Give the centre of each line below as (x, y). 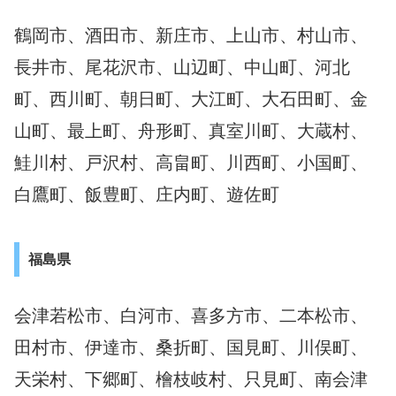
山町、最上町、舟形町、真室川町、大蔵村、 (191, 131)
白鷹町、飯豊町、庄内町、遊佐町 (147, 195)
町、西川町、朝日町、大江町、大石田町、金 (191, 99)
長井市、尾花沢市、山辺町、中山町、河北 (182, 68)
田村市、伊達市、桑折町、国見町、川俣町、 (191, 348)
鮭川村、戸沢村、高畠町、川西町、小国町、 (191, 163)
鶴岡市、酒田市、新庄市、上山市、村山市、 (191, 36)
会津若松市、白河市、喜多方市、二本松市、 (191, 316)
